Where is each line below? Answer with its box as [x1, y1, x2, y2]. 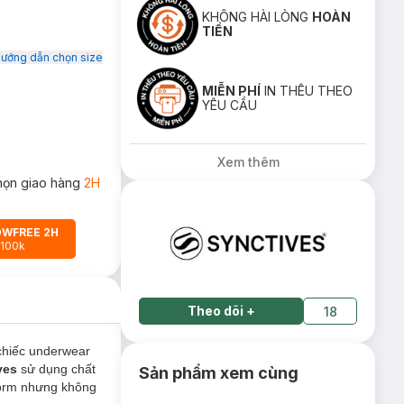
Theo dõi [187, 303, 243, 319]
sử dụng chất [21, 362, 96, 376]
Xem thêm [216, 154, 280, 170]
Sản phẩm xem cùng [139, 363, 299, 383]
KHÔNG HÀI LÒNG [202, 9, 313, 24]
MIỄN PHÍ [202, 83, 262, 98]
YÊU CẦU [202, 97, 258, 113]
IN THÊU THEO [261, 83, 353, 98]
